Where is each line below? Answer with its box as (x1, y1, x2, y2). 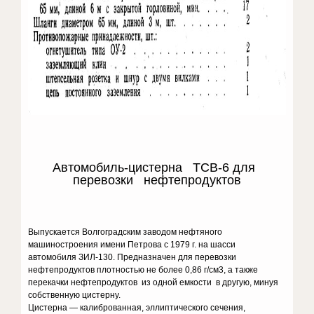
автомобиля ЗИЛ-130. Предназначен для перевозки (28, 252, 237, 262)
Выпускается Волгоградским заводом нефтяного (28, 227, 223, 237)
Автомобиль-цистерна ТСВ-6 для (52, 161, 262, 175)
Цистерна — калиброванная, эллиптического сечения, (28, 303, 246, 313)
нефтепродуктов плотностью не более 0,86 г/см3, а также (28, 265, 259, 275)
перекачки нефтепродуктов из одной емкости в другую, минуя (28, 278, 281, 287)
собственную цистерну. (28, 290, 121, 300)
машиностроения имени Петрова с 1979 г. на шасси (28, 240, 236, 250)
